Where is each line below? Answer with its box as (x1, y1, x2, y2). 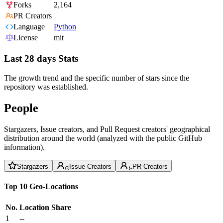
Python (54, 22, 76, 31)
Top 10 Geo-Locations (4, 182, 78, 191)
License (13, 33, 38, 42)
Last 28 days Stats (4, 53, 78, 64)
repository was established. (4, 82, 88, 91)
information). (4, 142, 45, 151)
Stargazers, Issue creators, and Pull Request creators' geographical (4, 124, 210, 133)
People (4, 101, 38, 114)
